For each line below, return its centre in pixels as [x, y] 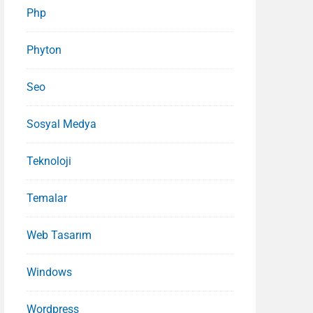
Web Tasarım [59, 235]
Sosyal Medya [62, 124]
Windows [50, 272]
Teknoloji [49, 161]
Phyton [44, 50]
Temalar [47, 198]
